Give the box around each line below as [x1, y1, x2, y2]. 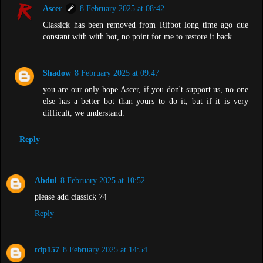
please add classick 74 [35, 192, 107, 202]
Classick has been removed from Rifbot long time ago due [43, 19, 248, 29]
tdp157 [35, 245, 59, 255]
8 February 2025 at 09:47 [75, 68, 160, 77]
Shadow [43, 68, 72, 77]
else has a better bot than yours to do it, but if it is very [43, 96, 248, 106]
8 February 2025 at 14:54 [63, 245, 147, 255]
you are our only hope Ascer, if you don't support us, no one [43, 84, 248, 94]
